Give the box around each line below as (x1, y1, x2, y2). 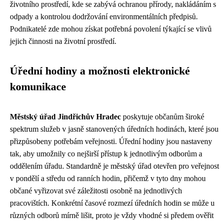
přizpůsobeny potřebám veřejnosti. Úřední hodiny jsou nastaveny (10, 137, 212, 146)
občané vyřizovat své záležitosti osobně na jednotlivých (10, 186, 182, 195)
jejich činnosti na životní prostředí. (10, 37, 116, 46)
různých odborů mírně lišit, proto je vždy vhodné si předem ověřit (10, 211, 214, 220)
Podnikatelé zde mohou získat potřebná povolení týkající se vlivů (10, 25, 212, 34)
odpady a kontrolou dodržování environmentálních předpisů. (10, 12, 198, 21)
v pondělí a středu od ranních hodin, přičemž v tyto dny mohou (10, 174, 206, 183)
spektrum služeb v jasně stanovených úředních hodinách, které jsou (10, 125, 219, 134)
